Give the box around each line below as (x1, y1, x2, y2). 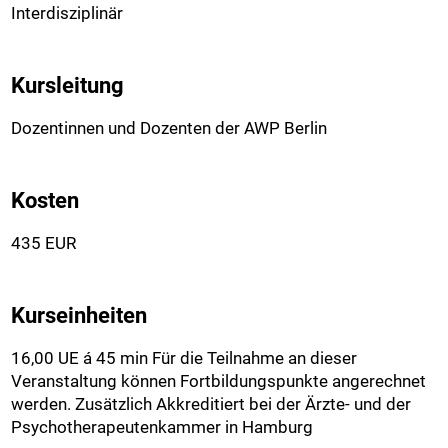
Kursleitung (11, 73, 125, 98)
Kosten (11, 188, 80, 213)
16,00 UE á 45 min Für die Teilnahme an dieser (11, 348, 358, 368)
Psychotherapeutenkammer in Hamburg (11, 417, 314, 437)
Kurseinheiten (11, 303, 148, 328)
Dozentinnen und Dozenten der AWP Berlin (11, 118, 328, 138)
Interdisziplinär (11, 3, 124, 23)
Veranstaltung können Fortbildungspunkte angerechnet (11, 371, 427, 391)
